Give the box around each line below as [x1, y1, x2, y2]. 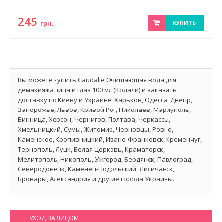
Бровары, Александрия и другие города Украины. [18, 174, 174, 183]
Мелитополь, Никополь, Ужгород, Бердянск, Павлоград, [18, 155, 193, 164]
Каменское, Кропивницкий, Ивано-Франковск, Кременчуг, [18, 135, 202, 144]
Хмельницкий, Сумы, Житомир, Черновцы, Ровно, [18, 125, 173, 134]
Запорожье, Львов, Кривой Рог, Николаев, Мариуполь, [18, 105, 191, 114]
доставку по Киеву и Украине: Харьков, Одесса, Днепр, [18, 95, 192, 104]
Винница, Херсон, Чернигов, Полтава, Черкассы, [18, 115, 170, 124]
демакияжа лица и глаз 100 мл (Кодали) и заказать [18, 85, 177, 94]
